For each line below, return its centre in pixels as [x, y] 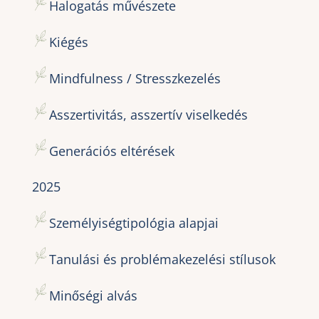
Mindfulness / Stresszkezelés [135, 78]
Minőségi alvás [93, 295]
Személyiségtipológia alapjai [134, 223]
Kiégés [68, 42]
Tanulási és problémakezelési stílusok [162, 259]
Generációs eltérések [111, 151]
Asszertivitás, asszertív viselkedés [148, 114]
